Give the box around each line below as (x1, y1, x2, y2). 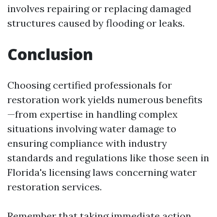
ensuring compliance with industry (7, 137, 167, 149)
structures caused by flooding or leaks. (7, 16, 185, 29)
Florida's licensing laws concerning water (7, 166, 197, 178)
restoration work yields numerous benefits (7, 93, 202, 106)
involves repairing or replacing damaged (7, 2, 191, 15)
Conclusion (7, 43, 93, 64)
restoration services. (7, 180, 102, 193)
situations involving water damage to (7, 122, 176, 135)
